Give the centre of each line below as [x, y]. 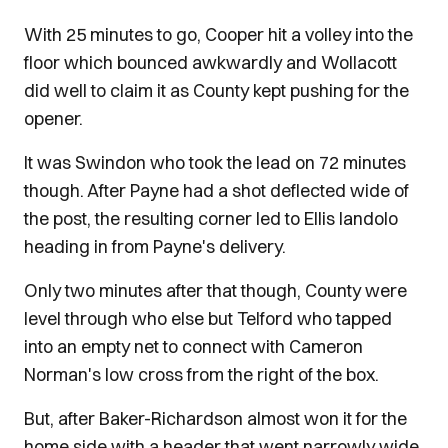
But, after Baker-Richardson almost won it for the [215, 418]
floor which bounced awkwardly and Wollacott [210, 62]
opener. [53, 118]
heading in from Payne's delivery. [155, 246]
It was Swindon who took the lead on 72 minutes [215, 162]
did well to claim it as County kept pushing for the [216, 90]
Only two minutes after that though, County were [215, 290]
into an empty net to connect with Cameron [193, 346]
